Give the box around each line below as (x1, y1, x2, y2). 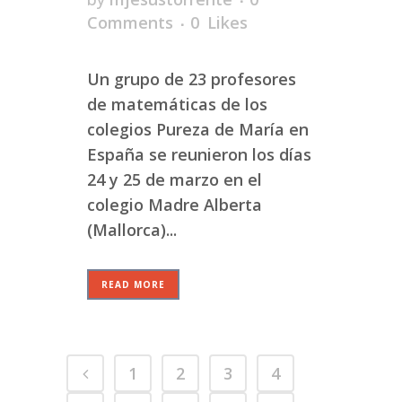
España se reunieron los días (87, 144, 311, 166)
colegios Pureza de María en (87, 118, 309, 141)
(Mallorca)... (87, 219, 177, 241)
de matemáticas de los (87, 93, 267, 116)
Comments (87, 12, 173, 34)
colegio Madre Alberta (87, 194, 262, 216)
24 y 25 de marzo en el (87, 169, 262, 191)
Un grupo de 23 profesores (87, 68, 296, 91)
